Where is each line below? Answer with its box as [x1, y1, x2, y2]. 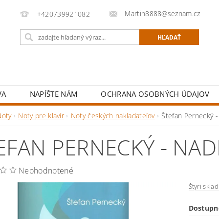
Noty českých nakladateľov [70, 111, 155, 120]
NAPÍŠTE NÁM [29, 89, 78, 99]
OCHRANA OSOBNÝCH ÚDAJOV [101, 89, 210, 99]
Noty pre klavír [18, 111, 65, 120]
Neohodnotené [19, 165, 73, 176]
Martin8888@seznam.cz [125, 9, 200, 18]
